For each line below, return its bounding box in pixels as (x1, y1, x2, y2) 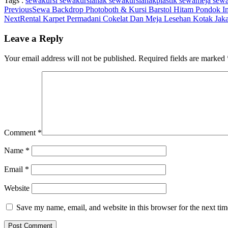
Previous (4, 5, 32, 14)
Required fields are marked (138, 53, 227, 63)
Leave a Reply (4, 33, 64, 44)
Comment (4, 128, 38, 137)
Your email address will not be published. (4, 53, 136, 63)
